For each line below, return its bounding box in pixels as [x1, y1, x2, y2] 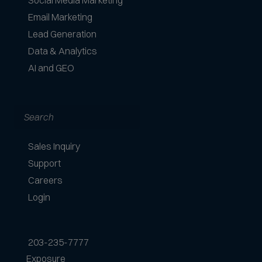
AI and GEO [28, 62, 74, 74]
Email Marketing [28, 11, 92, 23]
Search [13, 105, 47, 119]
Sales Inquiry [28, 140, 80, 153]
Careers [28, 174, 63, 187]
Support [28, 157, 61, 170]
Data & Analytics [28, 45, 97, 57]
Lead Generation [28, 28, 96, 40]
